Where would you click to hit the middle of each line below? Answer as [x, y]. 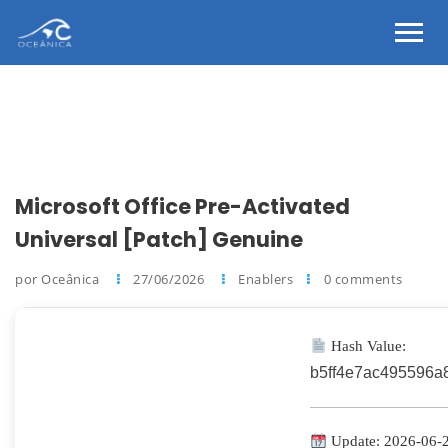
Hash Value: [367, 346]
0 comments [363, 279]
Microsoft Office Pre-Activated [182, 206]
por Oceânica [59, 279]
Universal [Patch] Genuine [159, 239]
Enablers [265, 279]
